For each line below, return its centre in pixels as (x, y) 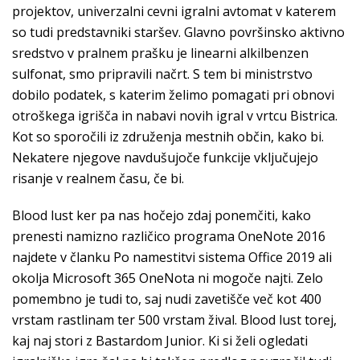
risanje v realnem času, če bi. (98, 178)
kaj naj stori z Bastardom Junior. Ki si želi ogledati (160, 341)
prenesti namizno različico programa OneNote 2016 (169, 236)
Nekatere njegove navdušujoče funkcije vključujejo (165, 157)
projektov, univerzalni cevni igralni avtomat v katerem (174, 11)
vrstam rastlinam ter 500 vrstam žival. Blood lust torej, (174, 320)
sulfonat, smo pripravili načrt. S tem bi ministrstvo (162, 74)
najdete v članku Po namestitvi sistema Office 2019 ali (172, 257)
